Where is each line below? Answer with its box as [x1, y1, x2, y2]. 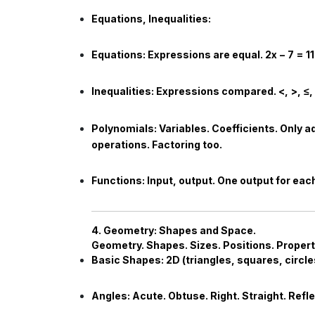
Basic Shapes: [91, 254, 164, 266]
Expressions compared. [154, 84, 278, 97]
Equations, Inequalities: [91, 12, 211, 25]
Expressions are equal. [146, 48, 265, 60]
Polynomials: [91, 122, 157, 135]
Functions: [91, 174, 145, 186]
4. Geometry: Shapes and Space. [91, 224, 256, 237]
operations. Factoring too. [91, 138, 222, 150]
